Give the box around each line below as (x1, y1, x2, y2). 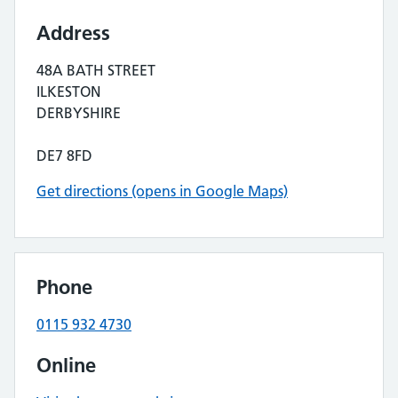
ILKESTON (36, 83, 101, 100)
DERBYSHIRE (36, 104, 121, 122)
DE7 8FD (36, 147, 92, 164)
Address (36, 20, 110, 45)
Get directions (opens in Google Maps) (36, 182, 288, 200)
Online (36, 353, 96, 378)
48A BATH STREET (36, 61, 155, 79)
